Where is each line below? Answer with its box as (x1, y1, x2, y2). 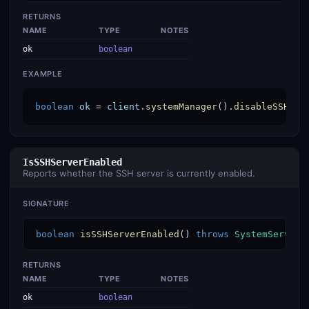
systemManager (146, 101, 217, 112)
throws (196, 229, 229, 239)
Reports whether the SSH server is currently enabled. (23, 168, 255, 179)
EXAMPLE (23, 69, 63, 79)
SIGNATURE (23, 199, 70, 208)
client (107, 101, 140, 112)
